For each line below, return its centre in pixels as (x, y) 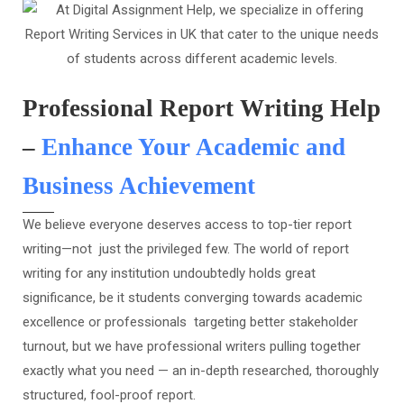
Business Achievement (139, 186)
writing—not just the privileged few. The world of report (186, 249)
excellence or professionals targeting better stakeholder (190, 322)
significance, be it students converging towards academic (193, 298)
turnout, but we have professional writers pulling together (192, 347)
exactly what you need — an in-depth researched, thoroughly (201, 371)
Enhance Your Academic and (193, 147)
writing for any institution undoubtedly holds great (169, 274)
